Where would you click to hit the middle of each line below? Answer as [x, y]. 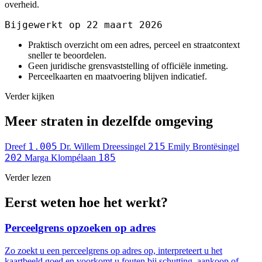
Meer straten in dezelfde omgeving [109, 121]
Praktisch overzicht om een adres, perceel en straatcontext [134, 44]
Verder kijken [30, 96]
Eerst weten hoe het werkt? [86, 202]
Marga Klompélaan [60, 157]
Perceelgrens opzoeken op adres [80, 228]
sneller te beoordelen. [67, 55]
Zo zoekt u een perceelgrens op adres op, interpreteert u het [113, 251]
